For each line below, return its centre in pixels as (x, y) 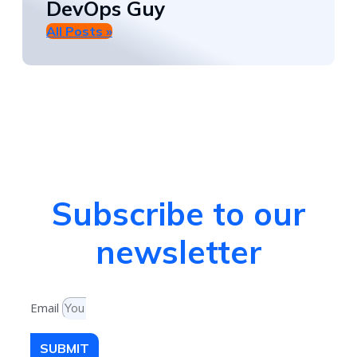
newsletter (178, 251)
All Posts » (79, 31)
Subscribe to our (178, 213)
